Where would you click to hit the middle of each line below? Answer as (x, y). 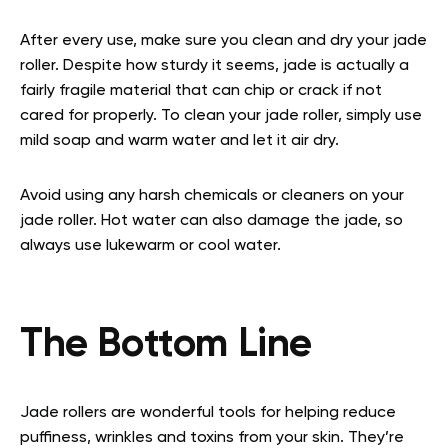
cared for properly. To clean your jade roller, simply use (221, 115)
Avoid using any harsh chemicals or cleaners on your (212, 195)
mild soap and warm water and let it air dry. (179, 140)
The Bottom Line (166, 344)
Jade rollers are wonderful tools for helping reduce (208, 412)
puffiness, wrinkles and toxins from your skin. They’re (212, 437)
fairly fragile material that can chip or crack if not (201, 90)
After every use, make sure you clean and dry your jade (223, 40)
